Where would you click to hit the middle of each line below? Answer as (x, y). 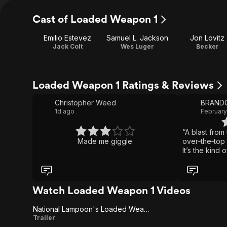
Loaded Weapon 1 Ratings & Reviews (123, 85)
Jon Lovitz (207, 38)
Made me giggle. (105, 141)
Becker (207, 46)
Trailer (44, 218)
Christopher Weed (85, 103)
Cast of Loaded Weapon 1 (95, 19)
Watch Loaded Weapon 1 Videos (111, 190)
